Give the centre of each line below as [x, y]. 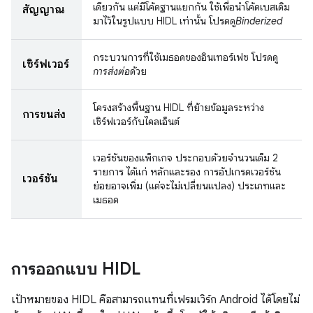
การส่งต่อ [111, 71]
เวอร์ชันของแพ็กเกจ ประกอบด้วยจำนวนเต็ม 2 [185, 158]
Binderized [259, 21]
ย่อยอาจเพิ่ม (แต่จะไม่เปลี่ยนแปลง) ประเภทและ [189, 186]
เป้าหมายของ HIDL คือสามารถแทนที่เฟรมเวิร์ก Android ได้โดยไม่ [155, 300]
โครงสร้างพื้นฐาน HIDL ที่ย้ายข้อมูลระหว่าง [179, 108]
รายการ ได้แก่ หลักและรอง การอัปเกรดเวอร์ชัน [187, 172]
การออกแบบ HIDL [76, 269]
